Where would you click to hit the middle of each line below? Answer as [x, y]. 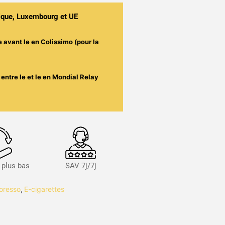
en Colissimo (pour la [65, 41]
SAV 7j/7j [81, 166]
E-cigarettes [44, 189]
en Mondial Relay [71, 77]
